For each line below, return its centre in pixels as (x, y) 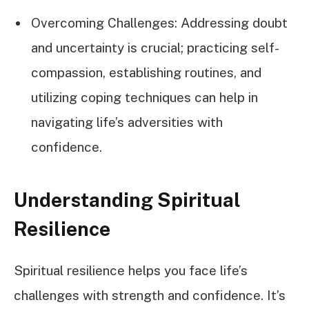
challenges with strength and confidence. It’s (150, 296)
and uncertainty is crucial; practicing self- (155, 47)
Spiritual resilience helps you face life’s (131, 271)
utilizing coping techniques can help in (144, 97)
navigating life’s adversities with (127, 122)
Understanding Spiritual (127, 200)
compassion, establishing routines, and (146, 72)
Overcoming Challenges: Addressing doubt (159, 22)
